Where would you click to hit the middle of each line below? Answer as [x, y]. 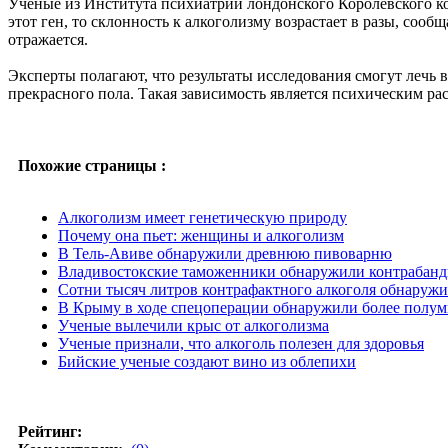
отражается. [48, 39]
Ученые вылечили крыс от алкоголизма [193, 325]
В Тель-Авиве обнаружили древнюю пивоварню [225, 253]
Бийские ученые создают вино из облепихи [207, 361]
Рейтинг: [50, 431]
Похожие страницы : [92, 165]
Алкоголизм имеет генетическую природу [202, 217]
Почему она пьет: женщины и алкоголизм [201, 235]
